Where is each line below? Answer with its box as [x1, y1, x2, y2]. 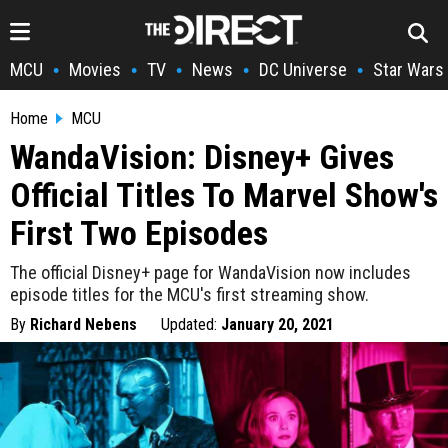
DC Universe [259, 59, 347, 80]
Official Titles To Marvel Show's [10, 175, 438, 215]
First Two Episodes [10, 213, 268, 253]
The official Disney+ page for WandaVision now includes [10, 262, 411, 283]
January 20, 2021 [221, 315, 334, 334]
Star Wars [373, 59, 444, 80]
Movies [69, 59, 121, 80]
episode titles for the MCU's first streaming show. [10, 284, 369, 305]
